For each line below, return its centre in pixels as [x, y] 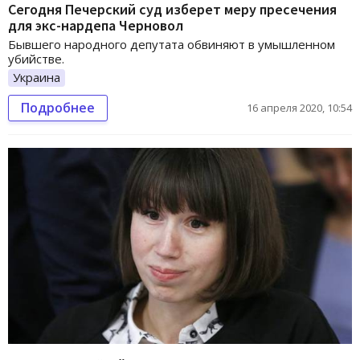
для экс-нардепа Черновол [96, 26]
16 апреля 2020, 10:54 [299, 107]
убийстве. [36, 59]
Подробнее [58, 107]
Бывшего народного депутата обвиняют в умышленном [172, 45]
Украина [37, 78]
